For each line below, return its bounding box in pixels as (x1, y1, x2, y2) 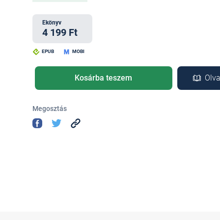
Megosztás (32, 105, 67, 112)
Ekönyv (42, 19, 61, 26)
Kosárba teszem (75, 73, 133, 82)
